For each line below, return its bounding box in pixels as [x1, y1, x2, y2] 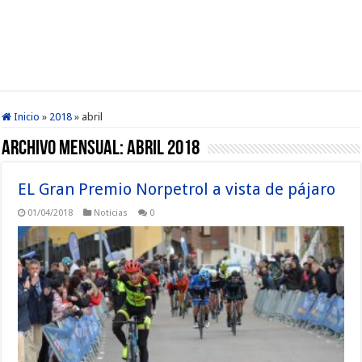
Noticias [94, 208, 128, 218]
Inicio [11, 111, 40, 123]
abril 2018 [127, 138, 200, 160]
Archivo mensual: [2, 138, 128, 160]
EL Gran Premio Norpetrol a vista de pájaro [18, 179, 336, 199]
